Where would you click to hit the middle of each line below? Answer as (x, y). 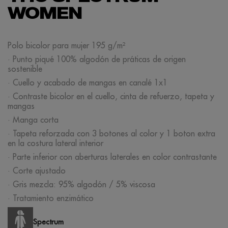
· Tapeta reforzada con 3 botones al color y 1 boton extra (111, 133)
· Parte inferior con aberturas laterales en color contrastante (112, 157)
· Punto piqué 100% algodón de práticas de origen (97, 59)
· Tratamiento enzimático (51, 198)
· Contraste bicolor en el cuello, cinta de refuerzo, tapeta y (111, 96)
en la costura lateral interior (55, 143)
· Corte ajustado (37, 170)
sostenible (25, 69)
